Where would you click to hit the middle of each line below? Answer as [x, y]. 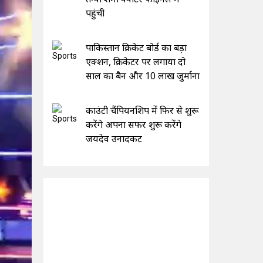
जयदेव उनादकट [114, 138]
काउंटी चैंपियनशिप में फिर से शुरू [142, 110]
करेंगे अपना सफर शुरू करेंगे [133, 124]
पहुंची [95, 13]
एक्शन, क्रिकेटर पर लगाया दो [135, 61]
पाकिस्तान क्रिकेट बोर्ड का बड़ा [136, 47]
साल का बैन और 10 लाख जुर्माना [142, 75]
